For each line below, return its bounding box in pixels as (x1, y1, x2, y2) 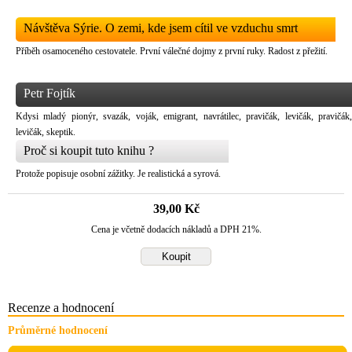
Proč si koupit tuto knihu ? (24, 144, 154, 157)
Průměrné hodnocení (8, 324, 108, 336)
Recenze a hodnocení (8, 301, 114, 314)
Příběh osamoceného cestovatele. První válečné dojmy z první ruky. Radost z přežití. (16, 46, 328, 57)
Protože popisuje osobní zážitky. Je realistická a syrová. (16, 168, 221, 179)
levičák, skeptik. (16, 126, 75, 137)
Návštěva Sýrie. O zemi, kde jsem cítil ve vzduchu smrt (24, 21, 298, 35)
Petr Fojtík (24, 86, 75, 100)
